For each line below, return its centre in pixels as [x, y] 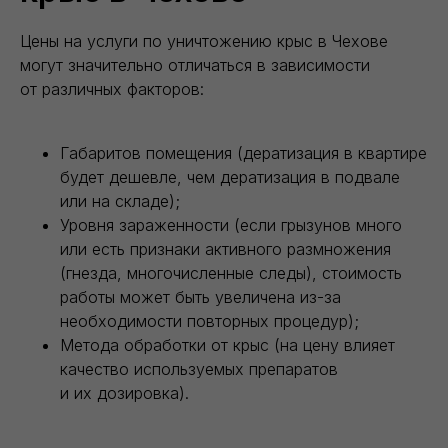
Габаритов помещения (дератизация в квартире [243, 153]
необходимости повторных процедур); [209, 321]
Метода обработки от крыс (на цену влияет [227, 345]
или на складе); [120, 201]
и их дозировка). [124, 393]
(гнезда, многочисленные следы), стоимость [231, 273]
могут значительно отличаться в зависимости [195, 65]
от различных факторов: [112, 89]
